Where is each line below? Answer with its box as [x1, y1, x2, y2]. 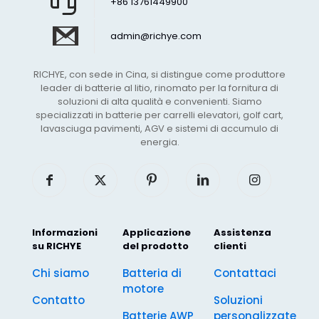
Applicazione [122, 226, 192, 240]
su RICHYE [32, 239, 81, 253]
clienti [213, 239, 246, 253]
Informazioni [32, 226, 98, 240]
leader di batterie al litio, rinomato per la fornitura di [41, 81, 278, 95]
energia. [140, 135, 179, 150]
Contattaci [213, 266, 276, 281]
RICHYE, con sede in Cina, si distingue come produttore [33, 68, 286, 82]
